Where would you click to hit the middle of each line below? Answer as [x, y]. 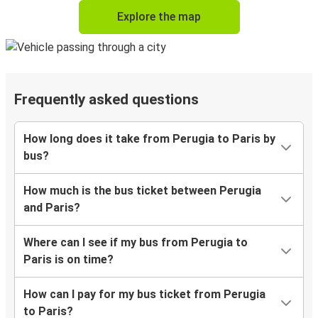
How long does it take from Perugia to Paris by [149, 139]
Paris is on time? [68, 260]
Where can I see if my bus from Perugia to [136, 243]
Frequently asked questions [106, 100]
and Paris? [52, 208]
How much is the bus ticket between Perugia [142, 191]
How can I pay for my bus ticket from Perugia [144, 295]
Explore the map [159, 17]
